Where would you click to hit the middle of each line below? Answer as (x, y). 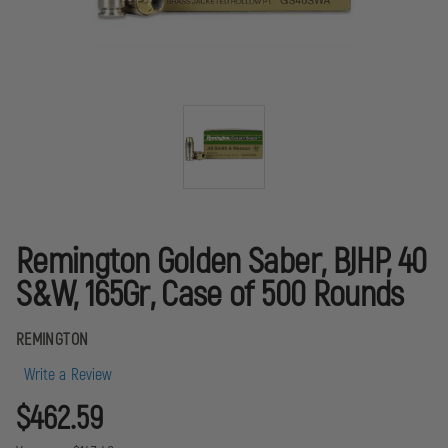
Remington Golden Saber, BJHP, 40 (221, 262)
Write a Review (68, 374)
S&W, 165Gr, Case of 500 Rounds (210, 295)
